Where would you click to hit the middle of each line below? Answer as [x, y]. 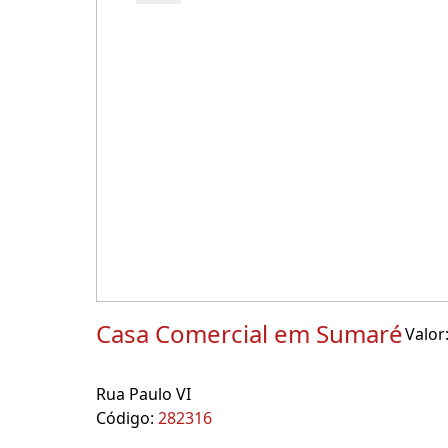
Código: [127, 418]
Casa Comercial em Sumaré [249, 333]
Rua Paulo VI [143, 394]
